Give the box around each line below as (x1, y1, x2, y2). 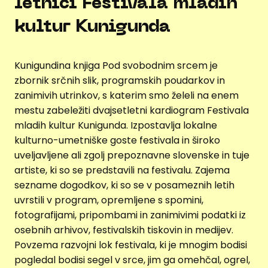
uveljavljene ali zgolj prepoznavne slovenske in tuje (14, 148, 249, 162)
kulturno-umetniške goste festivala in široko (14, 133, 220, 147)
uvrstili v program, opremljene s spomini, (14, 193, 203, 207)
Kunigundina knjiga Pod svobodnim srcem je (14, 58, 218, 72)
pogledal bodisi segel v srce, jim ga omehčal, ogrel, (14, 252, 250, 267)
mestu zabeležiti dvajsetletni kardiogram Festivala (14, 103, 249, 117)
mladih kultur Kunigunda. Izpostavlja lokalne (14, 118, 217, 132)
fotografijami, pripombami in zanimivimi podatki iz (14, 208, 246, 222)
